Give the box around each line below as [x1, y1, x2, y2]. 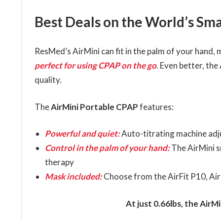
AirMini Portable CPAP [50, 101, 138, 112]
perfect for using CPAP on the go [34, 60, 156, 71]
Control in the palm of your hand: [44, 143, 170, 153]
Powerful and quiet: [44, 128, 120, 139]
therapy [44, 157, 74, 168]
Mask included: [44, 171, 102, 182]
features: [138, 101, 174, 112]
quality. [34, 74, 62, 85]
